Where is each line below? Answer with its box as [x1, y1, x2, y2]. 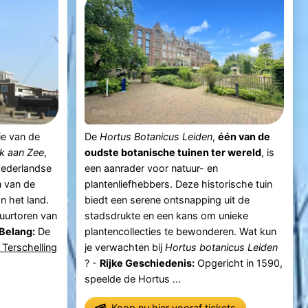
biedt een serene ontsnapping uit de [85, 194, 250, 206]
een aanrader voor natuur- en [85, 162, 219, 175]
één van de [218, 131, 271, 143]
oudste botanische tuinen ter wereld [85, 146, 262, 159]
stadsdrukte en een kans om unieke [85, 210, 249, 222]
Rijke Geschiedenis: [100, 257, 195, 269]
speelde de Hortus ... [85, 273, 181, 285]
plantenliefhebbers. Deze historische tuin [85, 178, 273, 190]
